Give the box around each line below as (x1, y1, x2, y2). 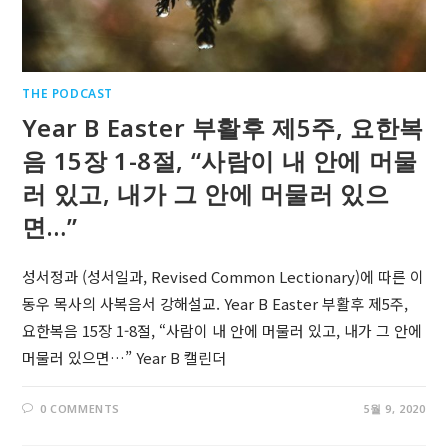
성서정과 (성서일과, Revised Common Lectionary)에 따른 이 (22, 265, 425, 287)
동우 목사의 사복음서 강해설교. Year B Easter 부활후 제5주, (22, 292, 409, 314)
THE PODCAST (22, 84, 114, 102)
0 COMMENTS (40, 400, 121, 416)
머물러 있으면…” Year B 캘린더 (22, 346, 227, 368)
